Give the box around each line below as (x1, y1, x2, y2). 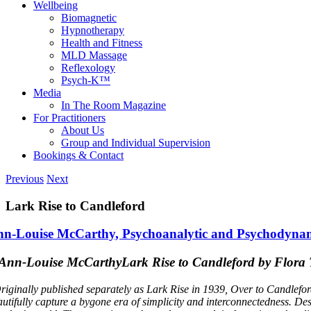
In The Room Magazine (61, 99, 166, 111)
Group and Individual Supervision (61, 137, 210, 149)
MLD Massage (61, 49, 127, 61)
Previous (6, 173, 44, 185)
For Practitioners (33, 112, 106, 124)
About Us (61, 124, 104, 136)
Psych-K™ (61, 74, 110, 86)
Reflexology (61, 62, 115, 74)
